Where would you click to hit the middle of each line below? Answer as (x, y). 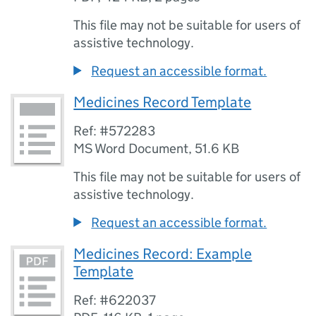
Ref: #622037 (115, 300)
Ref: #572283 (115, 131)
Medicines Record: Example (163, 254)
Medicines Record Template (163, 102)
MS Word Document (131, 148)
